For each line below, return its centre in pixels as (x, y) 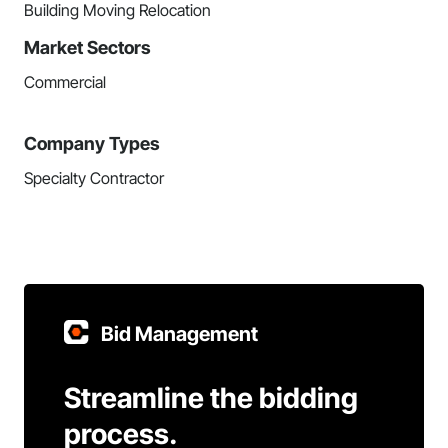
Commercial (65, 82)
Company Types (92, 143)
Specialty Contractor (94, 178)
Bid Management (179, 334)
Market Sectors (87, 47)
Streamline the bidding (211, 398)
